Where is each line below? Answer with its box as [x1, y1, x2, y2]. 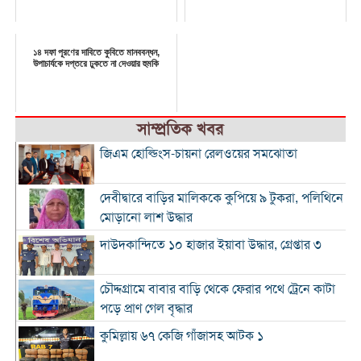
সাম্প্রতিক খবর [137, 119, 224, 140]
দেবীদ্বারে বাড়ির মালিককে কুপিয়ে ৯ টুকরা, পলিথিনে [99, 190, 343, 207]
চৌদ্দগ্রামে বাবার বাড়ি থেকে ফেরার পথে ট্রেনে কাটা [99, 281, 335, 298]
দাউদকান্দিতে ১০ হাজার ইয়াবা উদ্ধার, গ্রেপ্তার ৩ [99, 237, 322, 254]
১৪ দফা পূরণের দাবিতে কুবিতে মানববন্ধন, [32, 47, 160, 59]
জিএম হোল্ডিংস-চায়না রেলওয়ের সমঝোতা [99, 146, 297, 163]
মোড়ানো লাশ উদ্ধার [99, 210, 193, 226]
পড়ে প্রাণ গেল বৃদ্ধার [99, 301, 193, 317]
